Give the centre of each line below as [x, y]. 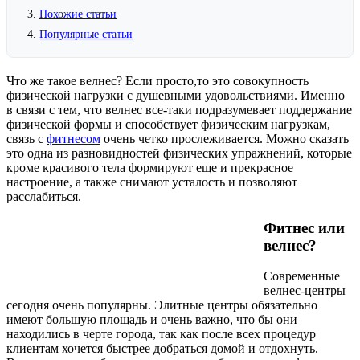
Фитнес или [304, 227]
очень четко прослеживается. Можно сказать [225, 138]
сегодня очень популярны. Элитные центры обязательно [162, 305]
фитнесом [74, 138]
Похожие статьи [78, 14]
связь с [27, 138]
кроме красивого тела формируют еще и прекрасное [150, 167]
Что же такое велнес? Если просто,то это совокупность [157, 80]
